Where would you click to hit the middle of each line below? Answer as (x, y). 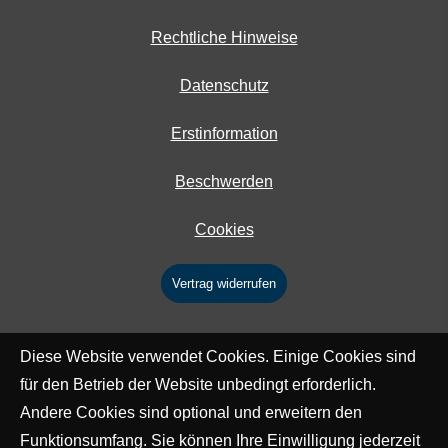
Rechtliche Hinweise (224, 37)
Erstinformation (224, 133)
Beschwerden (224, 181)
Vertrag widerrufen (224, 283)
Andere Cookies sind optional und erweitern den (191, 412)
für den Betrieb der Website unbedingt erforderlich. (198, 384)
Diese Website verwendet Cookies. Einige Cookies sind (218, 356)
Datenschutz (224, 85)
